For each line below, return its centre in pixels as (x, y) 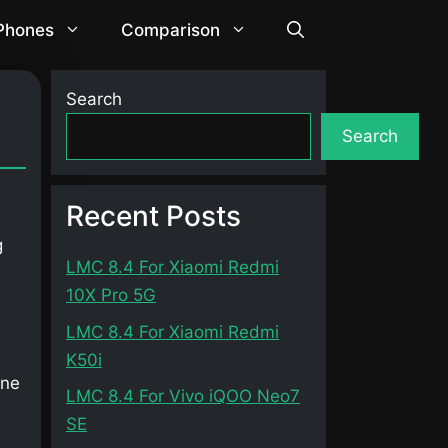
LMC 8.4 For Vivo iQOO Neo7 (183, 396)
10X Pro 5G (111, 295)
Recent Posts (153, 216)
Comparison (170, 30)
